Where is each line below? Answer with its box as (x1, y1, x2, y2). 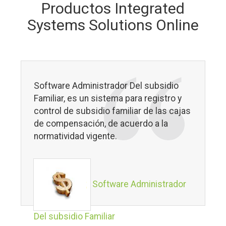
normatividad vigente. (34, 131, 118, 141)
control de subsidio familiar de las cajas (34, 105, 191, 116)
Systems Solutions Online (27, 16, 199, 34)
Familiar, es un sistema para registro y (34, 93, 182, 103)
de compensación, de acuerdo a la (34, 118, 168, 129)
